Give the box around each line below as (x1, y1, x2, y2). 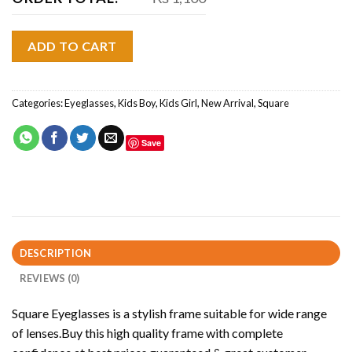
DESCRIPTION (19, 247, 92, 260)
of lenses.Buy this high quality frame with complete (12, 325, 283, 341)
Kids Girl (159, 97, 197, 110)
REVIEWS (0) (19, 272, 80, 285)
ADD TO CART (27, 38, 117, 53)
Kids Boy (118, 97, 156, 110)
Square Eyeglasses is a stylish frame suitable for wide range (12, 306, 327, 321)
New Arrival (201, 97, 254, 110)
